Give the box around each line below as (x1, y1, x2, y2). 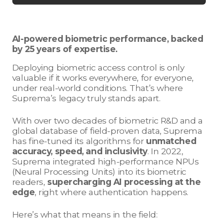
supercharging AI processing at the (47, 176, 201, 187)
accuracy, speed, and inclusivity (12, 145, 147, 156)
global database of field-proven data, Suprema (12, 125, 202, 136)
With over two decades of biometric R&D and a (12, 115, 203, 126)
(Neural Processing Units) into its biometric (12, 166, 186, 177)
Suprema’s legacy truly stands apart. (12, 92, 163, 103)
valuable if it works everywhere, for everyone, (12, 72, 194, 83)
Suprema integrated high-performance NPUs (12, 156, 199, 166)
